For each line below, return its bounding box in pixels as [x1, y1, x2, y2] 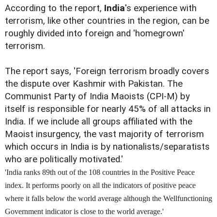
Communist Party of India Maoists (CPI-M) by [5, 91, 190, 102]
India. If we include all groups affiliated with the [5, 116, 192, 127]
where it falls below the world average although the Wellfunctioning [5, 194, 212, 203]
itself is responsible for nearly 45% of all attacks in [5, 104, 211, 115]
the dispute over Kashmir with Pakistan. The [5, 78, 183, 90]
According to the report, [5, 3, 104, 14]
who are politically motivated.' [5, 154, 123, 165]
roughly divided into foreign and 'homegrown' [5, 28, 185, 39]
